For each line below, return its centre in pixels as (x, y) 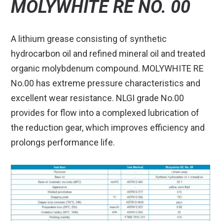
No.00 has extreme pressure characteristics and (106, 83)
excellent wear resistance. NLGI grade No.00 (98, 98)
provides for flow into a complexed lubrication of (105, 113)
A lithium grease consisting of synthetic (89, 39)
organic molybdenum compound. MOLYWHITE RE (108, 69)
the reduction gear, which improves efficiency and (108, 128)
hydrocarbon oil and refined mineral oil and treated (108, 54)
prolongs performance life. (63, 143)
